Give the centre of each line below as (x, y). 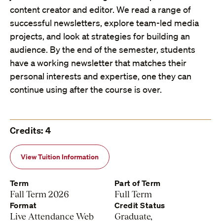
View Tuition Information (60, 157)
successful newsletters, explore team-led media (104, 23)
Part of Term (138, 183)
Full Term (133, 194)
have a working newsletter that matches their (98, 63)
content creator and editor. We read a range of (100, 10)
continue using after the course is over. (86, 90)
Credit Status (140, 205)
